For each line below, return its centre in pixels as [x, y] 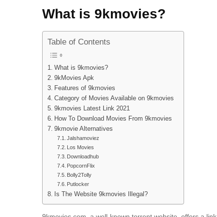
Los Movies [81, 147]
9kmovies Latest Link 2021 [92, 109]
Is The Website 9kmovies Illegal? [101, 194]
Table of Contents [79, 42]
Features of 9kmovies [85, 88]
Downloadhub [83, 157]
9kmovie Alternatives [83, 129]
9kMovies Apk [74, 78]
